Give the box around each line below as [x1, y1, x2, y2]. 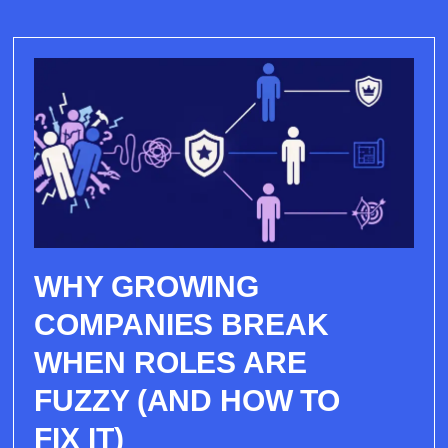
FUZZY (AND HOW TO [34, 383, 341, 417]
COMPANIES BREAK [34, 307, 329, 341]
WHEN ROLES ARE [34, 345, 307, 379]
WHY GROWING [34, 269, 260, 303]
